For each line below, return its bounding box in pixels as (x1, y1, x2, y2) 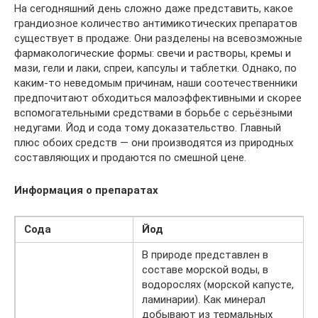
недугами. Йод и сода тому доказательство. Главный (14, 121, 281, 134)
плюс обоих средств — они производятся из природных (14, 136, 293, 149)
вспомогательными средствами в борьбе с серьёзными (14, 106, 292, 119)
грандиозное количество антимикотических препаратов (14, 16, 297, 30)
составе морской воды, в (142, 263, 268, 276)
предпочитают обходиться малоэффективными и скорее (14, 91, 302, 104)
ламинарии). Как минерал (142, 292, 265, 306)
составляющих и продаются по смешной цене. (14, 150, 246, 164)
